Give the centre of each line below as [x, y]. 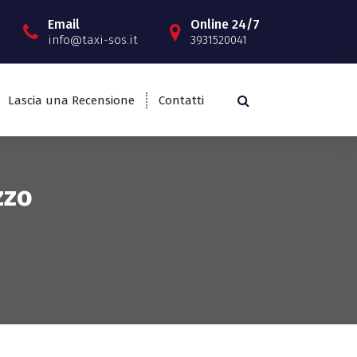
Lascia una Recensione [71, 100]
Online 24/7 [225, 24]
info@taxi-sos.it [92, 39]
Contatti [181, 100]
